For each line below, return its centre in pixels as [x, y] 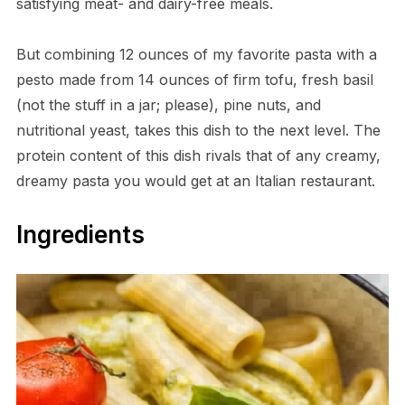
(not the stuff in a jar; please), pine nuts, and [168, 104]
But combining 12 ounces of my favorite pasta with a [196, 54]
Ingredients [80, 234]
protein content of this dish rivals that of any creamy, [198, 155]
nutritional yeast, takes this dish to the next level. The [198, 130]
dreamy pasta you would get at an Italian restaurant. [195, 180]
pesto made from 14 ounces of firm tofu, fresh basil [194, 79]
